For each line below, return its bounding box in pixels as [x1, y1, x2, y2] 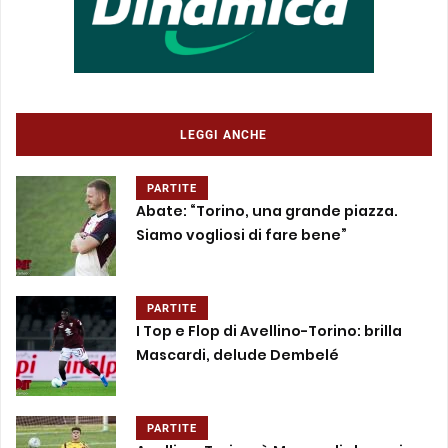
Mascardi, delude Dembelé [136, 345, 339, 366]
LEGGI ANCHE [180, 127, 267, 142]
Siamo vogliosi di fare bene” [136, 225, 347, 246]
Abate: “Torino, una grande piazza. [136, 201, 398, 222]
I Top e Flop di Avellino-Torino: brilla [136, 321, 402, 342]
